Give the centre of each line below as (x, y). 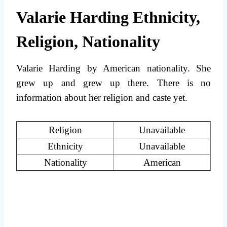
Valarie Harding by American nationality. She (113, 68)
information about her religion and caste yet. (103, 98)
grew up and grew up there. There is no (113, 83)
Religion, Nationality (88, 42)
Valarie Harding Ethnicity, (108, 17)
